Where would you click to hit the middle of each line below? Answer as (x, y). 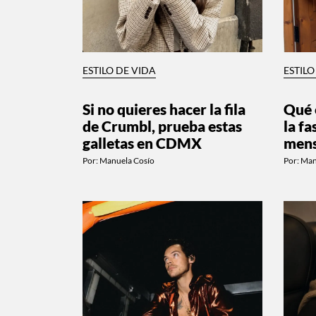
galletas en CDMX (142, 142)
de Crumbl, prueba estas (162, 126)
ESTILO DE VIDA (119, 70)
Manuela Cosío (127, 160)
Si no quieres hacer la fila (164, 109)
